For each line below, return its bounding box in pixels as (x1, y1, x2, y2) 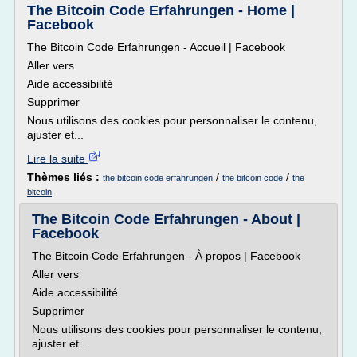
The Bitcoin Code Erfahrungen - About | (32, 211, 300, 227)
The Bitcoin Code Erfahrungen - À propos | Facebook (32, 249, 300, 262)
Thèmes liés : (27, 171, 103, 183)
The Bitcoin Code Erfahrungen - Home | (27, 2, 295, 18)
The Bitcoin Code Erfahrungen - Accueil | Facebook (27, 41, 285, 53)
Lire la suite (27, 152, 88, 165)
